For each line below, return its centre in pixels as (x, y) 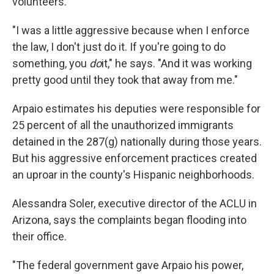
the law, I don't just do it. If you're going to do (119, 47)
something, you (51, 63)
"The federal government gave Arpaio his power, (128, 265)
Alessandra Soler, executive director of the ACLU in (135, 203)
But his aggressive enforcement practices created (135, 158)
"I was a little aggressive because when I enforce (131, 30)
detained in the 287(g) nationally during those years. (137, 142)
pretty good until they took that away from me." (125, 80)
